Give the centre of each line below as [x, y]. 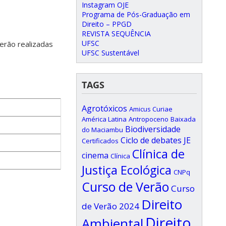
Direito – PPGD [107, 24]
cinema [95, 155]
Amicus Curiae [151, 109]
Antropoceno [149, 119]
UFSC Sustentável [110, 53]
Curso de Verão [125, 187]
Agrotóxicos [104, 108]
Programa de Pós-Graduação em [136, 14]
